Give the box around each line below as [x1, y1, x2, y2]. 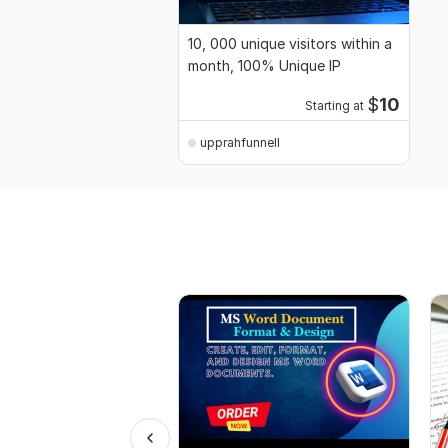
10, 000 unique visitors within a [188, 35, 392, 53]
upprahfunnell [200, 134, 280, 150]
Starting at [304, 99, 364, 114]
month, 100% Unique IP [188, 57, 341, 75]
